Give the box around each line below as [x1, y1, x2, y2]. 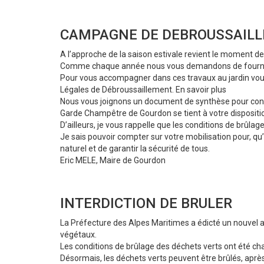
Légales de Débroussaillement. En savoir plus [60, 85, 226, 95]
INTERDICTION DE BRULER [60, 195, 232, 212]
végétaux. [60, 230, 97, 240]
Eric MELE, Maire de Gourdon [60, 156, 166, 166]
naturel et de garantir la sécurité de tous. [60, 144, 210, 154]
